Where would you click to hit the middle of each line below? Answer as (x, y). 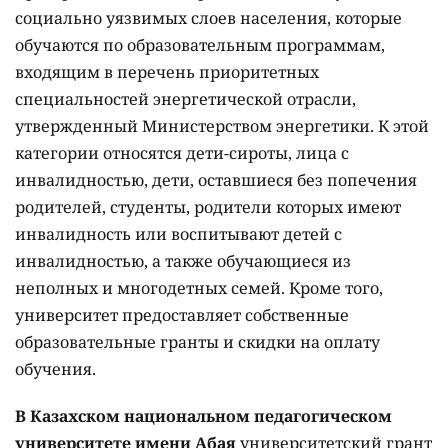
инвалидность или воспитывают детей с (178, 234)
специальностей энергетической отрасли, (185, 99)
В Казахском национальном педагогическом (203, 416)
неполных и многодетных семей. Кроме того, (199, 288)
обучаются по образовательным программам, (200, 45)
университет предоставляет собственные (182, 315)
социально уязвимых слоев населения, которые (208, 18)
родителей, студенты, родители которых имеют (208, 207)
